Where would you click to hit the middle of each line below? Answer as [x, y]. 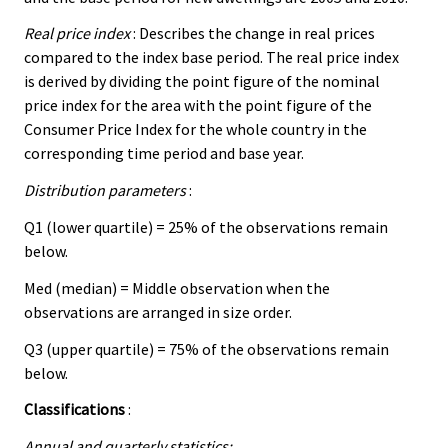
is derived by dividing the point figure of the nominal [202, 81]
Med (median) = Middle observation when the [177, 287]
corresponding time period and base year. [164, 153]
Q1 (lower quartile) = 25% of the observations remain [206, 227]
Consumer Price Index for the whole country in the [195, 129]
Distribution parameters [105, 190]
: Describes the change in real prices [252, 33]
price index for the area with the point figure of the [198, 105]
